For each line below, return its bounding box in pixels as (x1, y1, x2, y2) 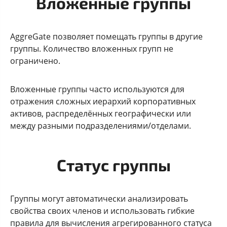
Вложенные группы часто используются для (10, 83, 184, 95)
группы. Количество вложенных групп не (10, 43, 173, 54)
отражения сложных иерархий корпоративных (10, 95, 196, 107)
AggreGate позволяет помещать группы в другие (10, 30, 203, 42)
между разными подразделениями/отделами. (10, 120, 191, 131)
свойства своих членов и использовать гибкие (10, 205, 195, 216)
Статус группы (56, 155, 171, 174)
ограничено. (10, 55, 60, 66)
